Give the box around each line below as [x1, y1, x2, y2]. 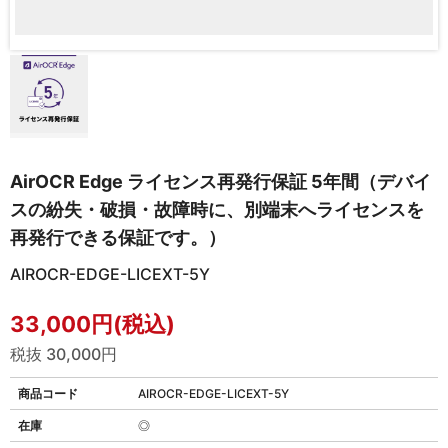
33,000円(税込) [10, 311, 175, 337]
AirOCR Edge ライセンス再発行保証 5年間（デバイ [10, 171, 431, 192]
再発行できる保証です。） [10, 227, 226, 248]
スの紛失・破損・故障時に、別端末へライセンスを [10, 199, 424, 220]
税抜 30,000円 [10, 344, 117, 364]
